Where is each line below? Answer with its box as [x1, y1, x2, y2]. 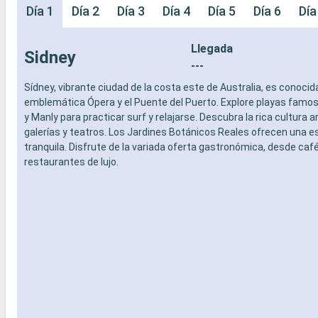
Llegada [190, 41, 233, 55]
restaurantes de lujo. [23, 155, 119, 168]
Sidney [23, 47, 76, 67]
